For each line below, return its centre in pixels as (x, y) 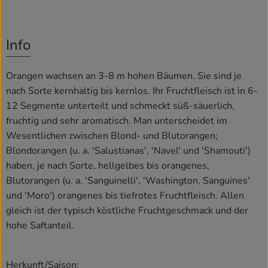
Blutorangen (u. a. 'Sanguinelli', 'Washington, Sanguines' (128, 180)
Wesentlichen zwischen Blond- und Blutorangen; (112, 135)
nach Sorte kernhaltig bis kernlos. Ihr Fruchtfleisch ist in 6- (132, 91)
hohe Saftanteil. (40, 225)
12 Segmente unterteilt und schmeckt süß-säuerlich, (120, 106)
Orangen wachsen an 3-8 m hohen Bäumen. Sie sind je (124, 76)
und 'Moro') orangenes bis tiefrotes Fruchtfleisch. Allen (125, 195)
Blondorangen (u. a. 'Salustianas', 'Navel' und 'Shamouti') (128, 150)
